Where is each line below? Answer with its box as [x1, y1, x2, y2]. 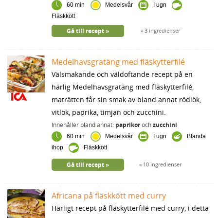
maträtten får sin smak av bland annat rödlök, [51, 94, 201, 104]
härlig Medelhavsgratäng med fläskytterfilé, [51, 82, 194, 91]
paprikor [115, 120, 140, 129]
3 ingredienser [143, 26, 181, 34]
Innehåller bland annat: [51, 120, 115, 129]
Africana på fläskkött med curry [51, 190, 166, 201]
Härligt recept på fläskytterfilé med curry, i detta [51, 203, 209, 213]
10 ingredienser [142, 160, 182, 168]
